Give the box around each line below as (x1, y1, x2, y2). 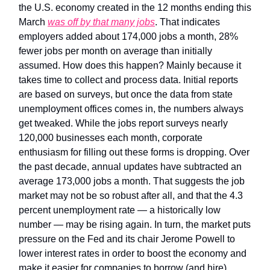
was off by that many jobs (48, 16, 155, 27)
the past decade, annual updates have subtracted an (19, 161, 242, 172)
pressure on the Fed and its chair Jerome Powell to (19, 233, 235, 244)
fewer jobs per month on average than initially (19, 45, 212, 56)
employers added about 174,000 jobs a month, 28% (19, 31, 238, 42)
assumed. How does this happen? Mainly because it (19, 60, 241, 71)
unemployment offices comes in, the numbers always (19, 103, 243, 114)
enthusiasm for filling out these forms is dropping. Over (19, 146, 250, 157)
